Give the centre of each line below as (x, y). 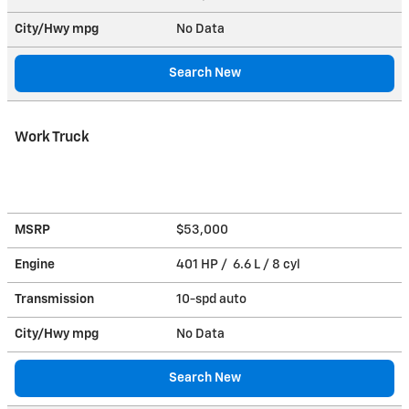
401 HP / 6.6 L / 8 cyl (240, 264)
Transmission (54, 299)
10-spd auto (213, 299)
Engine (35, 264)
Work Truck (52, 137)
